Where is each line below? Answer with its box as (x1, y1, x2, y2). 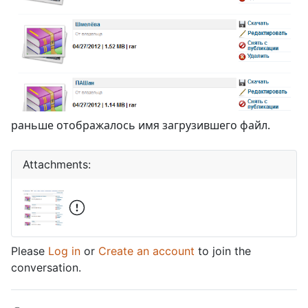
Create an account (98, 244, 195, 258)
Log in (48, 244, 80, 258)
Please (11, 244, 48, 258)
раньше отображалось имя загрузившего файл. (11, 118, 270, 133)
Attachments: (23, 157, 91, 172)
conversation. (11, 261, 81, 275)
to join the (195, 244, 251, 258)
